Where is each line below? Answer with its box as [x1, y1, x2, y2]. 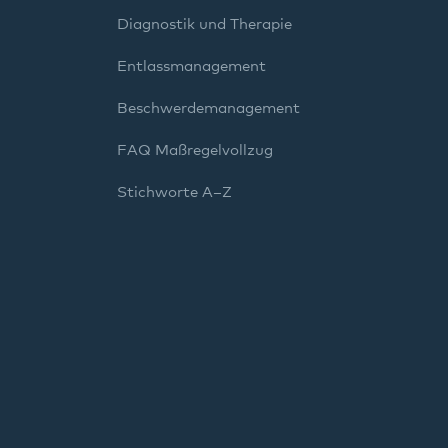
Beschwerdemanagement [117, 101, 300, 116]
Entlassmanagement [117, 59, 266, 74]
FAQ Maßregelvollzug [117, 143, 273, 158]
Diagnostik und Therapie [117, 17, 292, 32]
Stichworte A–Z [117, 185, 232, 200]
